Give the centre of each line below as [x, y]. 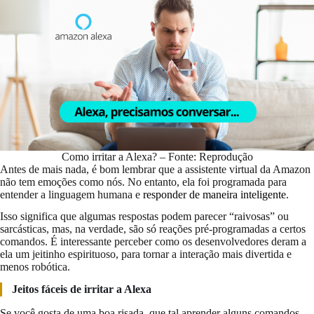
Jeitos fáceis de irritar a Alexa [82, 289]
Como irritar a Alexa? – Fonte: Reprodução [157, 157]
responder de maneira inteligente [214, 195]
